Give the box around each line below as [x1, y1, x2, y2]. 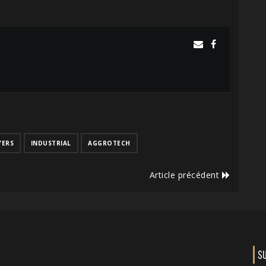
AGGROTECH [88, 139, 131, 148]
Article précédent [149, 169, 222, 181]
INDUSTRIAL [30, 139, 71, 148]
